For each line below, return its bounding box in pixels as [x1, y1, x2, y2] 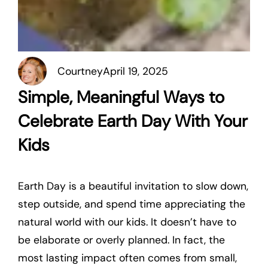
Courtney [57, 65, 103, 78]
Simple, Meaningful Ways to [18, 86, 224, 108]
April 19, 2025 [102, 65, 168, 78]
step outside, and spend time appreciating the [18, 197, 245, 211]
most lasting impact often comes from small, [18, 251, 237, 264]
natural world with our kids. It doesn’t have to [18, 215, 236, 229]
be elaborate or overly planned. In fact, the [18, 233, 225, 246]
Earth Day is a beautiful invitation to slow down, [18, 179, 248, 193]
